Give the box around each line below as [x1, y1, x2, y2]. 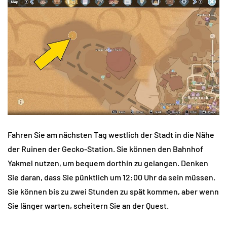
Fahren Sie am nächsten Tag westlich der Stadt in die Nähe [8, 130, 214, 140]
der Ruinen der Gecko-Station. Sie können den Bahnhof [8, 144, 203, 154]
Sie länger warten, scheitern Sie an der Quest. [8, 201, 169, 211]
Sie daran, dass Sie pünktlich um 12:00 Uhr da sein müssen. [8, 172, 215, 182]
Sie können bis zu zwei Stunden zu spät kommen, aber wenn [8, 186, 219, 197]
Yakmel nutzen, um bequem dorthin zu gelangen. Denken [8, 158, 208, 168]
